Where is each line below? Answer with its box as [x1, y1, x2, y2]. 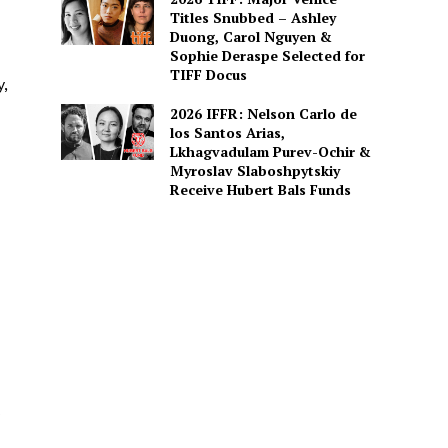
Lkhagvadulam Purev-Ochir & [169, 141, 371, 161]
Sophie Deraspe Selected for [169, 45, 365, 65]
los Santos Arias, [169, 122, 285, 142]
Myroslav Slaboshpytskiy [169, 160, 340, 180]
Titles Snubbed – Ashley [169, 7, 336, 27]
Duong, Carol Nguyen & [169, 26, 332, 46]
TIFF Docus [169, 64, 247, 84]
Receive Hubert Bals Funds [169, 179, 351, 199]
